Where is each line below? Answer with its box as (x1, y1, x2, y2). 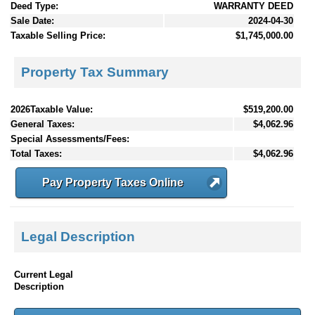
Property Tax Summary (21, 64, 169, 79)
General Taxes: (11, 118, 75, 129)
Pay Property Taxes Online (42, 176, 184, 188)
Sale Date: (11, 15, 54, 27)
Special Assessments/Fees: (11, 133, 129, 144)
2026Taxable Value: (11, 103, 93, 115)
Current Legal (14, 269, 73, 280)
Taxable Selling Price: (11, 30, 105, 41)
